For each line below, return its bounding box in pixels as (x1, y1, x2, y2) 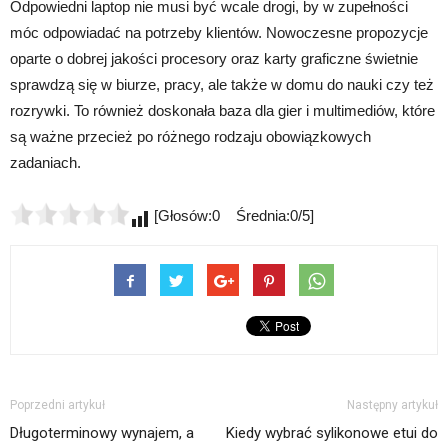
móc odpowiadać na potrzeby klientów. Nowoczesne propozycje (10, 24, 428, 42)
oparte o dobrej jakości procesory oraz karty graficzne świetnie (10, 50, 418, 68)
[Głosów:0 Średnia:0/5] (150, 207, 314, 225)
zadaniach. (10, 154, 81, 172)
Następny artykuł (347, 398, 438, 413)
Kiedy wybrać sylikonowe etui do (226, 424, 438, 443)
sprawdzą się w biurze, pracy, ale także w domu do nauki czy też (10, 76, 434, 94)
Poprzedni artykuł (10, 398, 105, 413)
